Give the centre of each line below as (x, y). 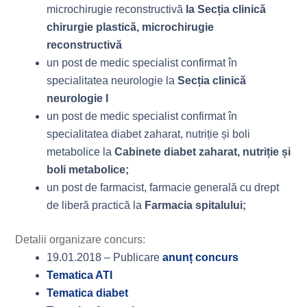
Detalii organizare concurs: (81, 240)
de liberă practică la (96, 205)
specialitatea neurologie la (112, 81)
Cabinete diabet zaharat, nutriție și (203, 152)
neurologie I (78, 98)
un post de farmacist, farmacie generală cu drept (163, 187)
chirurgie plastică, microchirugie (131, 27)
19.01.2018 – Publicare (105, 257)
